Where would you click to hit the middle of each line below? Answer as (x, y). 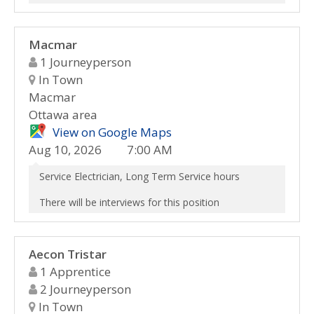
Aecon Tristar (68, 254)
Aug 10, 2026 (65, 150)
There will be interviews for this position (129, 202)
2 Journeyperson (84, 289)
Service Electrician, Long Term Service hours (139, 176)
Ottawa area (63, 115)
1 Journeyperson (84, 62)
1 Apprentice (74, 272)
